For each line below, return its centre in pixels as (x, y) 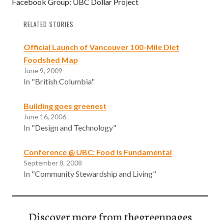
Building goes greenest (65, 106)
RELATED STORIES (49, 24)
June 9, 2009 (43, 70)
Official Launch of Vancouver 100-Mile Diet (101, 47)
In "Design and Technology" (70, 127)
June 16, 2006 (45, 116)
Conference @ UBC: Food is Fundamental (98, 152)
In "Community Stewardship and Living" (90, 173)
